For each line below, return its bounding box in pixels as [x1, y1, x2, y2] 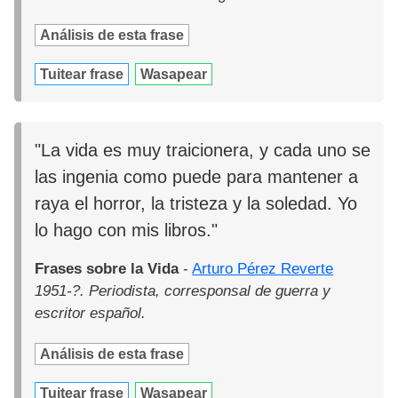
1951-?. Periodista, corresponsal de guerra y [35, 283, 331, 300]
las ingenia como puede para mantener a [35, 167, 359, 187]
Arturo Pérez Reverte [192, 260, 334, 278]
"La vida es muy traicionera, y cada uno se [35, 140, 371, 161]
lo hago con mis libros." [35, 220, 219, 241]
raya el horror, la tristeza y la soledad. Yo [35, 194, 358, 214]
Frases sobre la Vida [35, 260, 179, 278]
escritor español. [35, 305, 147, 322]
